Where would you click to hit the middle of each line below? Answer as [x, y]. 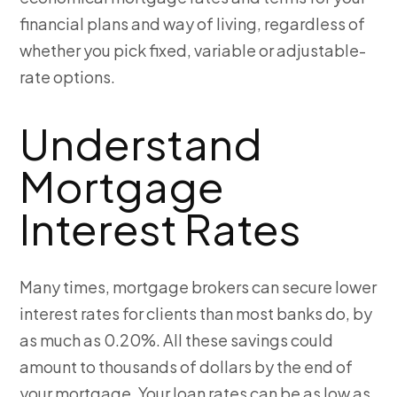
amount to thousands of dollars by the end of [187, 367]
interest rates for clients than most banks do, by [196, 314]
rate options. [68, 77]
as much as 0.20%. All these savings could [177, 340]
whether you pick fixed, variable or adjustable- [193, 51]
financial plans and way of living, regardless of [193, 24]
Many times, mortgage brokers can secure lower [198, 287]
